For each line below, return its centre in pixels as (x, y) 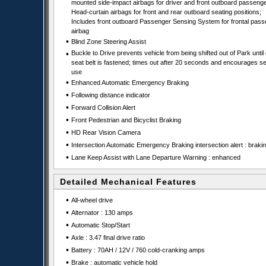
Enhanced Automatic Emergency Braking (130, 83)
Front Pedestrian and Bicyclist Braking (126, 120)
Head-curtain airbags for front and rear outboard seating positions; (166, 12)
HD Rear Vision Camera (106, 132)
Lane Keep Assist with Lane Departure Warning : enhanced (156, 157)
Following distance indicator (110, 95)
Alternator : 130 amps (102, 213)
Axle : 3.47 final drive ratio (108, 237)
